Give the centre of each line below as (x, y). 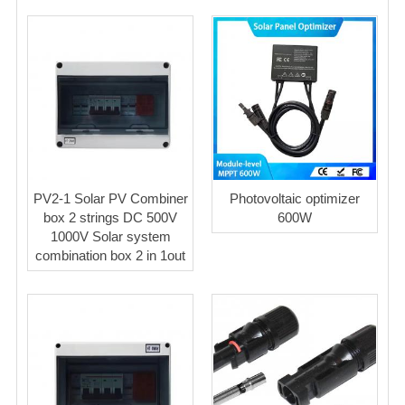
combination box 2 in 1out (110, 256)
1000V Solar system (110, 237)
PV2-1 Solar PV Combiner (110, 199)
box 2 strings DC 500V (110, 218)
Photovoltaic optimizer (295, 199)
